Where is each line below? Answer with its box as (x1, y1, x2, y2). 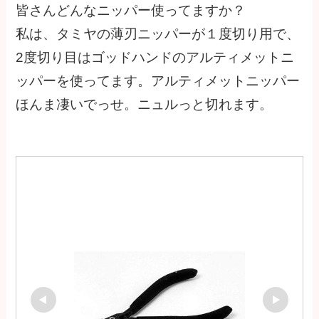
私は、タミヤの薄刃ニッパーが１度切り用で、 (16, 26, 300, 41)
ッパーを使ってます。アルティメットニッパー (16, 73, 300, 88)
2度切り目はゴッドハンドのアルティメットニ (16, 49, 295, 65)
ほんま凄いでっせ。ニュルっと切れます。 (16, 96, 273, 112)
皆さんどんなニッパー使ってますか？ (16, 2, 246, 18)
